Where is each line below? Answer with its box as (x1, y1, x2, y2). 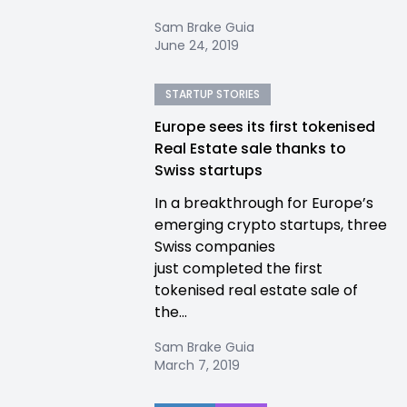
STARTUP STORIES (165, 86, 260, 102)
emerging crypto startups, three (154, 214, 387, 235)
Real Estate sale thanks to (154, 138, 346, 159)
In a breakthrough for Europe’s (154, 193, 373, 213)
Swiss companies (154, 236, 275, 257)
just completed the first (154, 258, 323, 279)
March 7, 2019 (154, 356, 240, 374)
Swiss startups (154, 160, 263, 181)
